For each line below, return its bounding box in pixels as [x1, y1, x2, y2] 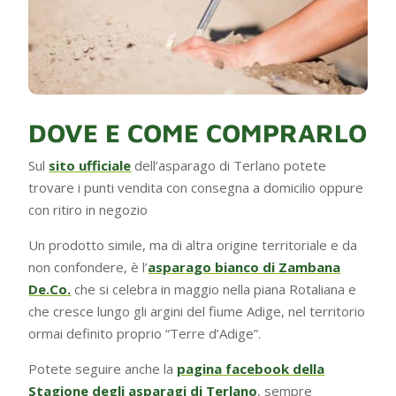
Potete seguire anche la [28, 359, 178, 377]
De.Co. [28, 279, 72, 298]
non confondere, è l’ [28, 257, 148, 276]
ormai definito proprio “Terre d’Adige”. [28, 324, 262, 342]
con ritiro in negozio [28, 200, 148, 218]
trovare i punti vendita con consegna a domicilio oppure [28, 178, 364, 196]
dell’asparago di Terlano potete [131, 156, 327, 174]
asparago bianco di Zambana [148, 257, 341, 276]
